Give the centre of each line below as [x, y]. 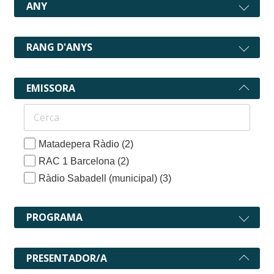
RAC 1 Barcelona [78, 161]
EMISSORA [51, 88]
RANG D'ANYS [59, 47]
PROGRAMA [54, 217]
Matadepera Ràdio [80, 144]
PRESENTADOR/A [67, 258]
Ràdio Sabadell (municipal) [99, 178]
